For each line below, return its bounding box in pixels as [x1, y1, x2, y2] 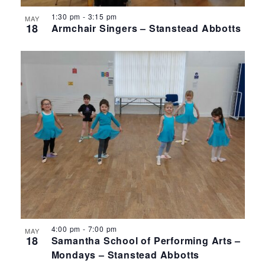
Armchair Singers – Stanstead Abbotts [51, 21, 241, 35]
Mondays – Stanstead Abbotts [51, 247, 200, 261]
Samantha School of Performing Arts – [51, 233, 241, 247]
